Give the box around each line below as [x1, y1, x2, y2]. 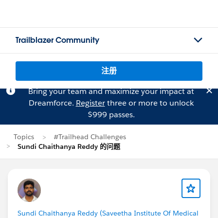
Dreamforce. [28, 98, 76, 108]
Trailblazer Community [16, 35, 99, 45]
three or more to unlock [105, 98, 194, 108]
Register [75, 98, 105, 108]
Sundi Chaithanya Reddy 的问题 [18, 142, 120, 151]
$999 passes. [87, 109, 135, 120]
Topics [14, 132, 34, 141]
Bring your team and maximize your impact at [28, 86, 194, 96]
